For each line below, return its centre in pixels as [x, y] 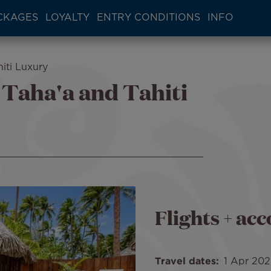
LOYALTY [67, 18]
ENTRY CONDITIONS [148, 18]
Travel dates [185, 262]
